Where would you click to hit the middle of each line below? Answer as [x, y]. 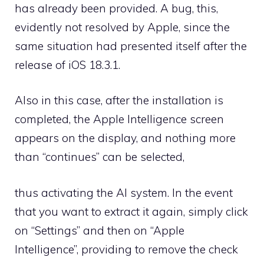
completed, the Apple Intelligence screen [119, 119]
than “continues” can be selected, [100, 157]
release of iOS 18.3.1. [67, 65]
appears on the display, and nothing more [125, 138]
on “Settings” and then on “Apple [100, 230]
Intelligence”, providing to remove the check [126, 249]
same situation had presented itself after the [131, 46]
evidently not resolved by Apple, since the [122, 27]
